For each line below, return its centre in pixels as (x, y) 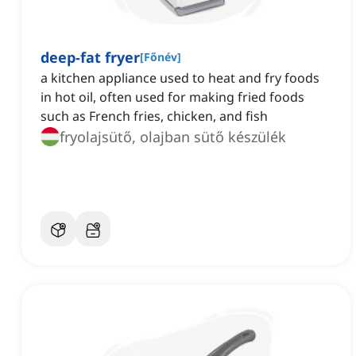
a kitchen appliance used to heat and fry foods (180, 78)
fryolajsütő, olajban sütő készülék (173, 137)
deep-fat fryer (90, 58)
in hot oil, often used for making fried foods (172, 97)
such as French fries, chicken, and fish (154, 116)
